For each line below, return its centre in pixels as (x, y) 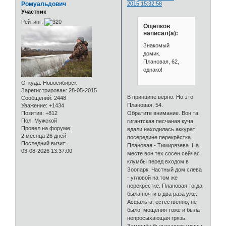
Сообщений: (37, 98)
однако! (153, 69)
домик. (153, 53)
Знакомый (156, 45)
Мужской (45, 120)
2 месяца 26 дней (44, 135)
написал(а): (160, 34)
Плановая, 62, (161, 61)
